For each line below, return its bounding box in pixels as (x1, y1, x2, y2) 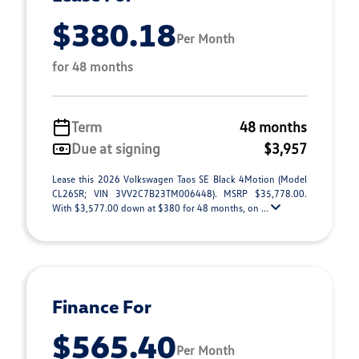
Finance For (52, 295, 151, 317)
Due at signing (71, 139, 160, 157)
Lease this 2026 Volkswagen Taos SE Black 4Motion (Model (52, 173, 307, 185)
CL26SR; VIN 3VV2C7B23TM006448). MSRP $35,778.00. (52, 188, 307, 200)
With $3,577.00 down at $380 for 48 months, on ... (52, 202, 271, 214)
